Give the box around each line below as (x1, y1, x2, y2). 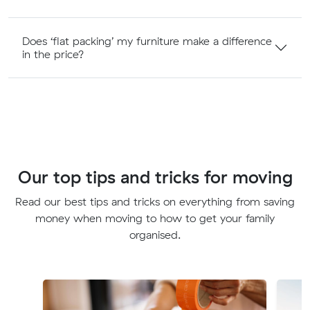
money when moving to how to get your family (35, 210, 275, 225)
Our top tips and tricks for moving (17, 165, 293, 188)
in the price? (22, 46, 84, 61)
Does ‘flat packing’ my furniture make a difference (22, 33, 272, 48)
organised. (129, 227, 181, 241)
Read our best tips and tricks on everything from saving (15, 194, 295, 208)
